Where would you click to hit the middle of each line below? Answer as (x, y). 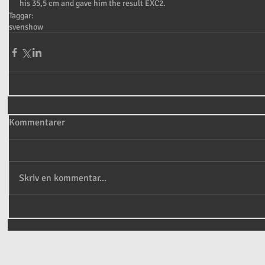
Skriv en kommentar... (63, 178)
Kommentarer (37, 122)
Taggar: (21, 16)
